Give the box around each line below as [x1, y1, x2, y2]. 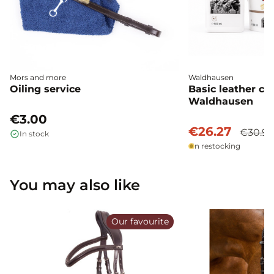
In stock [20, 128, 49, 138]
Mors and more [10, 72, 66, 82]
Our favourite [111, 215, 169, 227]
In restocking [192, 141, 240, 150]
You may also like [10, 176, 140, 194]
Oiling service [10, 83, 81, 95]
